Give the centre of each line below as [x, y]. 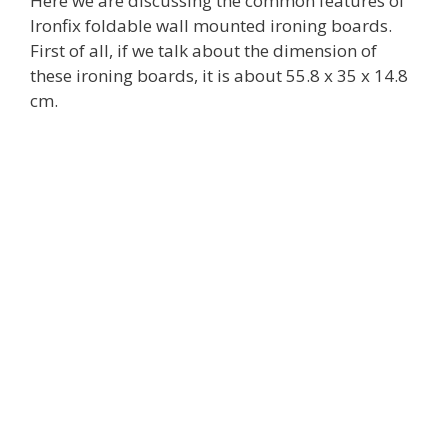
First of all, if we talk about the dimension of [203, 50]
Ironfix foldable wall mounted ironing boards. [211, 25]
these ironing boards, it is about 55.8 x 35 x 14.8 [219, 75]
